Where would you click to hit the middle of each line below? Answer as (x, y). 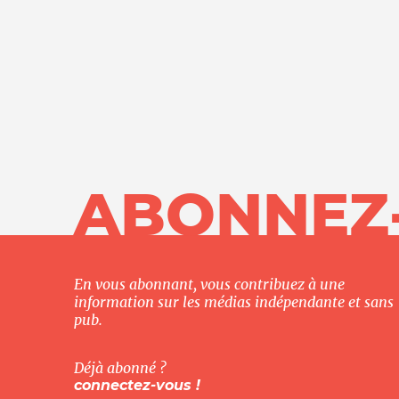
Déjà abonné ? (120, 368)
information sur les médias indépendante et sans (234, 302)
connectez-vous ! (137, 385)
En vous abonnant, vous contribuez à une (209, 284)
